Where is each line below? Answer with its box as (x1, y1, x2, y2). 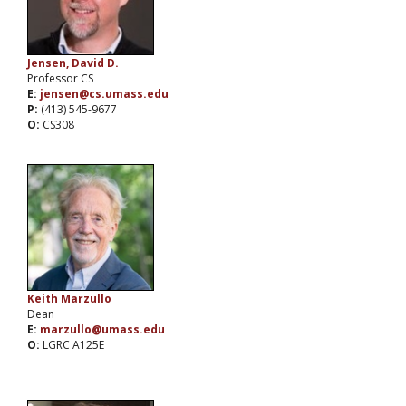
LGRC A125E (43, 337, 104, 353)
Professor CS (27, 71, 93, 87)
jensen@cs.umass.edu (40, 86, 169, 102)
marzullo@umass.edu (40, 322, 165, 338)
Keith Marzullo (27, 291, 111, 307)
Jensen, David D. (27, 55, 119, 72)
